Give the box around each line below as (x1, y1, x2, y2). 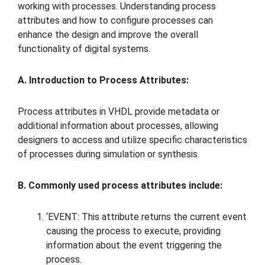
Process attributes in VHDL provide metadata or (18, 106, 219, 118)
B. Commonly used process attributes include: (18, 179, 222, 191)
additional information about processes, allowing (18, 120, 218, 132)
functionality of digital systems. (18, 43, 150, 55)
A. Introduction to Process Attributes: (18, 75, 189, 86)
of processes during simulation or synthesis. (18, 148, 199, 160)
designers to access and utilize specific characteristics (18, 134, 247, 146)
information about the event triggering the (46, 239, 222, 251)
